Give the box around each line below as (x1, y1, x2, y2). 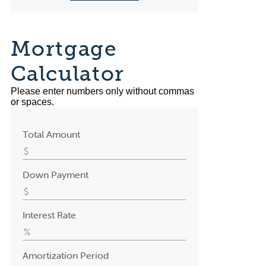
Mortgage (10, 36, 117, 61)
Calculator (10, 61, 125, 86)
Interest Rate (22, 209, 76, 221)
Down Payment (22, 169, 88, 180)
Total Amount (22, 128, 80, 140)
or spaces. (10, 97, 54, 107)
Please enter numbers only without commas (10, 86, 194, 96)
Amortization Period (22, 249, 109, 261)
